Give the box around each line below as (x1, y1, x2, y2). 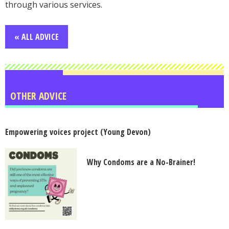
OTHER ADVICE (10, 89, 66, 103)
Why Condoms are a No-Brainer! (87, 156, 195, 168)
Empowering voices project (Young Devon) (5, 126, 151, 138)
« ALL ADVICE (14, 31, 59, 42)
